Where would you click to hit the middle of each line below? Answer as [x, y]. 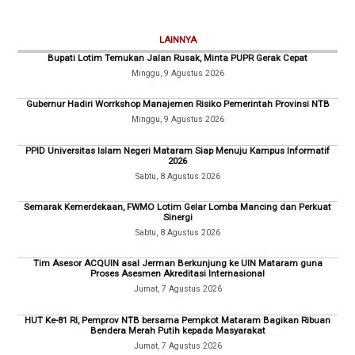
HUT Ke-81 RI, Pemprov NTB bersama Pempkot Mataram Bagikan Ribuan [177, 320]
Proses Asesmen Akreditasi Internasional [177, 274]
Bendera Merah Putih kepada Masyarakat [177, 330]
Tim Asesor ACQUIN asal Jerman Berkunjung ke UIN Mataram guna [177, 263]
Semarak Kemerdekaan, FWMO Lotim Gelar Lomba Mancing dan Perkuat [177, 206]
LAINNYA [177, 39]
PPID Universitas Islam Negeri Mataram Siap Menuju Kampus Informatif [177, 150]
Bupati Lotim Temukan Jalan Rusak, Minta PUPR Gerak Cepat [177, 57]
